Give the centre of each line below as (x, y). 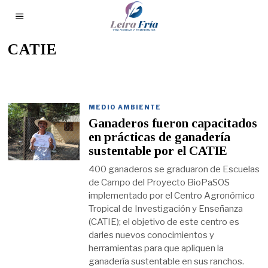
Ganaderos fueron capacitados (173, 124)
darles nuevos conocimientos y (152, 235)
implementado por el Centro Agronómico (172, 195)
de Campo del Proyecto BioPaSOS (159, 182)
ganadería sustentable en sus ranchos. (167, 261)
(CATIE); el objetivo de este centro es (164, 222)
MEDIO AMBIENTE (125, 107)
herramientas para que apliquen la (156, 248)
